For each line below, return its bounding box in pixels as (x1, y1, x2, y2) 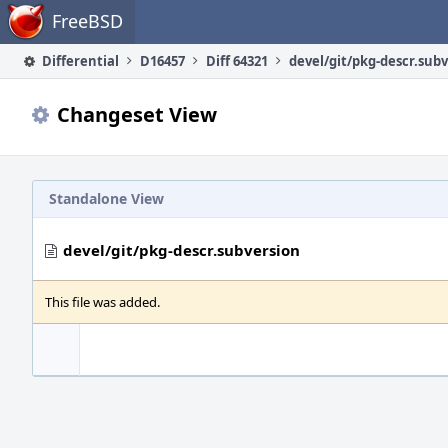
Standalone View (49, 189, 164, 208)
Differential (39, 52, 119, 70)
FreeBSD (52, 9, 123, 33)
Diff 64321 (206, 52, 268, 70)
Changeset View (57, 101, 217, 128)
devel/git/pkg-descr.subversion (63, 240, 300, 260)
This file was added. (45, 293, 160, 311)
